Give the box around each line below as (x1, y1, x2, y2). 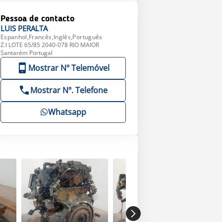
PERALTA (17, 23, 48, 33)
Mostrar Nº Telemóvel (28, 62, 110, 73)
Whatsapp (48, 107, 86, 117)
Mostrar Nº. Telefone (30, 85, 108, 96)
